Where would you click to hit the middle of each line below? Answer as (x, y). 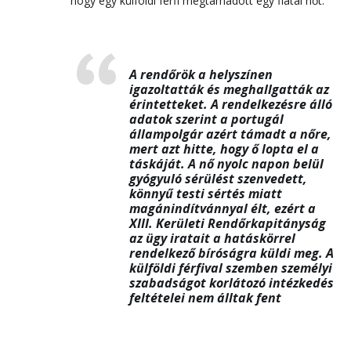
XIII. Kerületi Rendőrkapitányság (228, 223)
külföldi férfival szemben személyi (231, 268)
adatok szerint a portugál (206, 119)
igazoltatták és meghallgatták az (229, 89)
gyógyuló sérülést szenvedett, (218, 179)
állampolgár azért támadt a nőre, (230, 134)
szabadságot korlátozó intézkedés (232, 283)
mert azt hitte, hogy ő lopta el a (224, 149)
